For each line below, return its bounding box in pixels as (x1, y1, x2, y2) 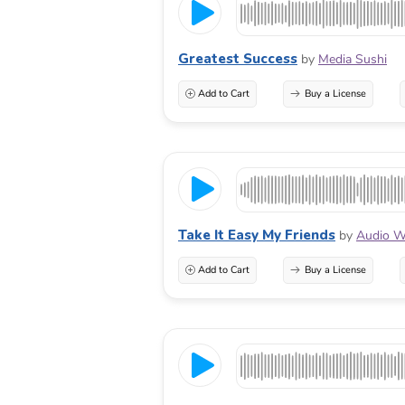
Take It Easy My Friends (178, 225, 335, 244)
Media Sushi (318, 50, 387, 68)
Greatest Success (178, 49, 297, 68)
